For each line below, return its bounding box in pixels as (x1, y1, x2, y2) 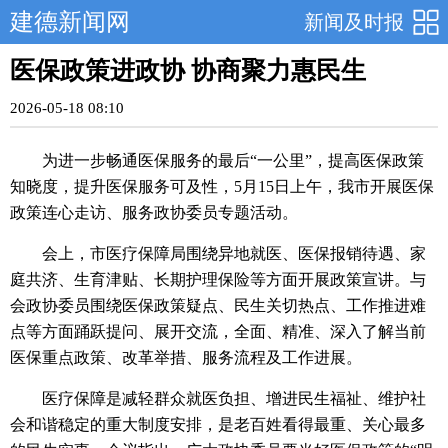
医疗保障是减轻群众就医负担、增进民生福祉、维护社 (42, 390, 426, 407)
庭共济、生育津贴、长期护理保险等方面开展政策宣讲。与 (10, 271, 426, 288)
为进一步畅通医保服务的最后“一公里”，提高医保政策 (42, 152, 424, 169)
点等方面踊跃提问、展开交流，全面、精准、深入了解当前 (10, 323, 426, 340)
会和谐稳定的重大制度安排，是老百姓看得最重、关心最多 (10, 416, 426, 433)
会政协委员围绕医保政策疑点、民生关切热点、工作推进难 (10, 297, 426, 314)
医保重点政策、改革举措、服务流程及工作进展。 (10, 349, 362, 366)
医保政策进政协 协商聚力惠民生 (10, 57, 366, 84)
